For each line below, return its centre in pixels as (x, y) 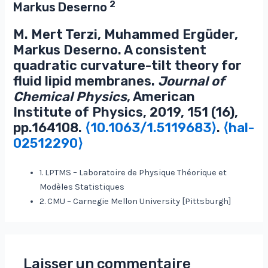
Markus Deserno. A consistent (110, 50)
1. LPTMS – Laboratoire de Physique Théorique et (133, 172)
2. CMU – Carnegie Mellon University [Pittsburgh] (135, 201)
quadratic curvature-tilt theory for (128, 66)
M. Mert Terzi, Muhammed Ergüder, (126, 35)
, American (161, 97)
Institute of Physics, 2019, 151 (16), (126, 112)
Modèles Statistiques (82, 187)
